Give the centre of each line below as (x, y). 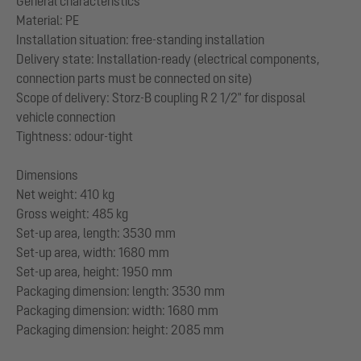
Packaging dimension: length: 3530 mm (120, 290)
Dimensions (47, 174)
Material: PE (48, 20)
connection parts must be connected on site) (134, 78)
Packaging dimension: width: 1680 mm (117, 310)
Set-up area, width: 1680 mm (93, 252)
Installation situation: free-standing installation (140, 39)
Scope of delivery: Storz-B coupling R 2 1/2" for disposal (161, 97)
